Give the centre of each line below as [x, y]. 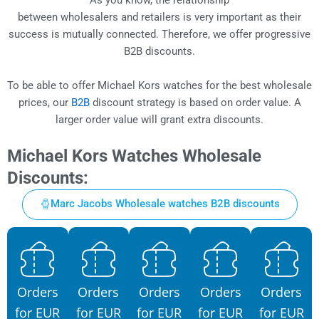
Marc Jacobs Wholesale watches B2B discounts [165, 203]
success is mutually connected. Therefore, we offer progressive [159, 34]
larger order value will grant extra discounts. [159, 119]
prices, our [45, 102]
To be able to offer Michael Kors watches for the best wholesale [159, 85]
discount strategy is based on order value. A [195, 102]
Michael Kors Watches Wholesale [134, 156]
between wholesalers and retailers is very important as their [159, 17]
